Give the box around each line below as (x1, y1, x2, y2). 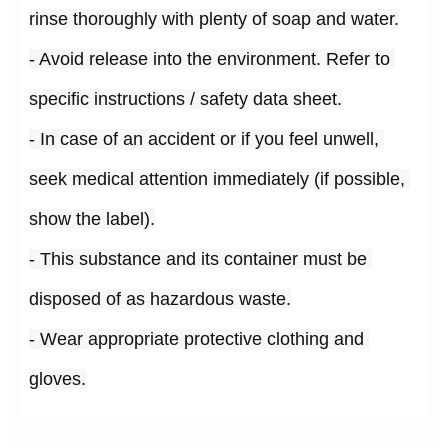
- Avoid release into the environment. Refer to (28, 49, 390, 70)
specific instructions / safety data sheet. (28, 89, 342, 110)
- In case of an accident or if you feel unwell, (28, 129, 379, 150)
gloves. (28, 369, 86, 390)
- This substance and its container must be (28, 249, 367, 270)
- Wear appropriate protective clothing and (28, 329, 364, 350)
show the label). (28, 209, 155, 230)
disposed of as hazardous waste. (28, 289, 291, 310)
